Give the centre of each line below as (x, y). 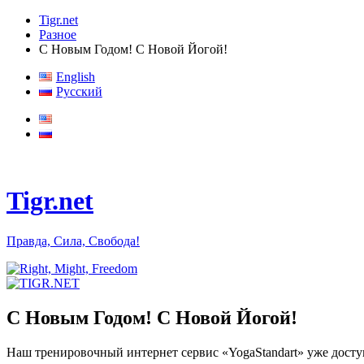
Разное (58, 35)
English (75, 77)
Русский (79, 91)
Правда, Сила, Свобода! (73, 240)
